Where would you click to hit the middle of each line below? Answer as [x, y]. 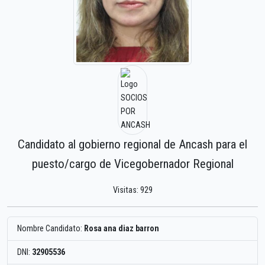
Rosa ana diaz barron [122, 229]
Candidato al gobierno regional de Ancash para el [132, 145]
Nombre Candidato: [51, 229]
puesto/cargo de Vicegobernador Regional [132, 164]
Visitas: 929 [132, 190]
